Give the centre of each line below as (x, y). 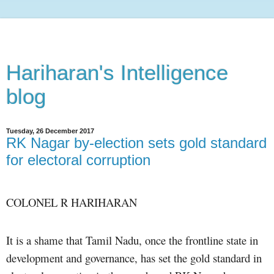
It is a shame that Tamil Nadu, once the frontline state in (132, 240)
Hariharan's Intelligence (117, 73)
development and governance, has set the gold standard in (134, 257)
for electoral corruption (78, 160)
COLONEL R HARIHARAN (72, 202)
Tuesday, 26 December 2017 (50, 131)
